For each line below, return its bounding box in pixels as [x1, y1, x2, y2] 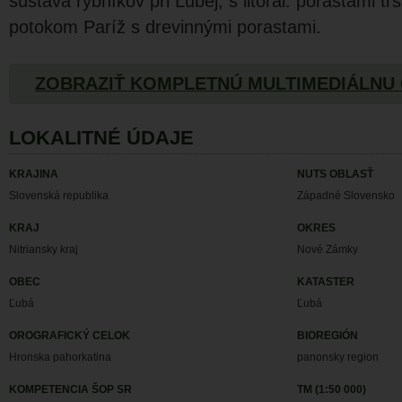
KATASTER [297, 275, 355, 288]
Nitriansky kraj [9, 243, 78, 256]
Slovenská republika [9, 189, 109, 202]
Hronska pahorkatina [9, 351, 111, 363]
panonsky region [297, 351, 380, 363]
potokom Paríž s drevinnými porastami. [9, 17, 321, 37]
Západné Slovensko [297, 189, 396, 202]
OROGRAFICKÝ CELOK [9, 329, 130, 342]
